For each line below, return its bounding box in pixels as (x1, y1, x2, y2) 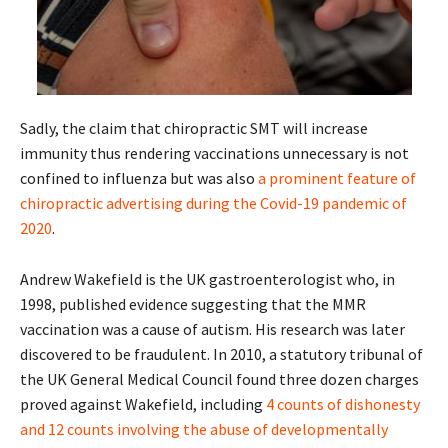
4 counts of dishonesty (266, 393, 420, 414)
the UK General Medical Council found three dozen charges (20, 368, 419, 389)
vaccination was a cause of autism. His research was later (20, 318, 405, 339)
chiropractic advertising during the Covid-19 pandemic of (20, 192, 407, 213)
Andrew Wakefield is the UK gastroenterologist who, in (20, 268, 395, 289)
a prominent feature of (258, 167, 416, 188)
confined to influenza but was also (20, 167, 258, 188)
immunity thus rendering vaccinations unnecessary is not (20, 142, 409, 163)
